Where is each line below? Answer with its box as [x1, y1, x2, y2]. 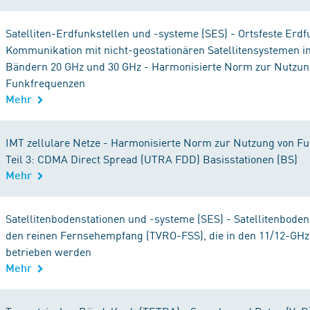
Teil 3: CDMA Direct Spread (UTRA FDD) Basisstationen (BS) [6, 151, 298, 166]
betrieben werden [6, 244, 91, 259]
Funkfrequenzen [6, 75, 85, 90]
